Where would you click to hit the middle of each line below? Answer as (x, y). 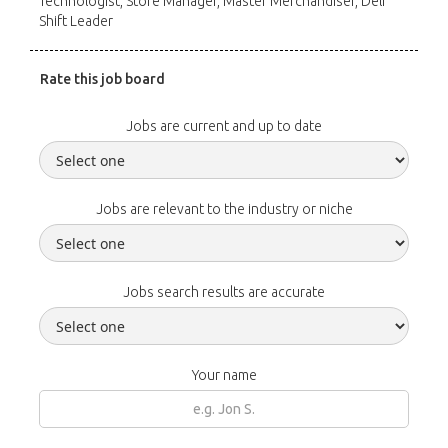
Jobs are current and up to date (224, 126)
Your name (224, 375)
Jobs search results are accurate (224, 292)
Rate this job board (102, 79)
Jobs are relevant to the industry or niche (224, 209)
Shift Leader (76, 21)
